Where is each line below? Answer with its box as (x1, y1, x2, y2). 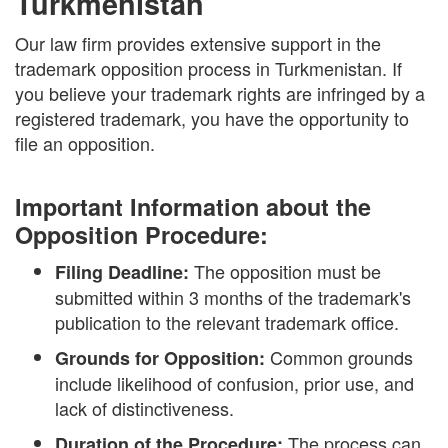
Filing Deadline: (55, 258, 189, 285)
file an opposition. (15, 129, 155, 156)
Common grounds (265, 343, 413, 370)
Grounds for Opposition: (55, 344, 265, 371)
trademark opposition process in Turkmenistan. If (15, 54, 402, 81)
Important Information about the (15, 189, 371, 223)
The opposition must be (189, 257, 381, 284)
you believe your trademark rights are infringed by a (15, 79, 425, 106)
